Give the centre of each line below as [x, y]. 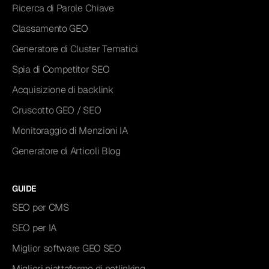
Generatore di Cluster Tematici [75, 49]
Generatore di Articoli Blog [66, 151]
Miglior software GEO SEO [67, 249]
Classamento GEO [50, 29]
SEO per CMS [41, 208]
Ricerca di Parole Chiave [63, 8]
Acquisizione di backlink [63, 90]
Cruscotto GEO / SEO [57, 110]
